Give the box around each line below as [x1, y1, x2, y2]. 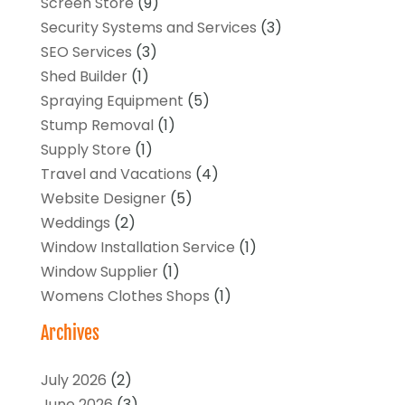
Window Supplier [40, 260, 158, 282]
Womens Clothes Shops [40, 285, 210, 306]
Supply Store [40, 138, 131, 160]
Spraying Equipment [40, 89, 184, 111]
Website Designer [40, 187, 166, 209]
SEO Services [40, 41, 132, 62]
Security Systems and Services [40, 16, 257, 38]
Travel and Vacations [40, 163, 192, 184]
